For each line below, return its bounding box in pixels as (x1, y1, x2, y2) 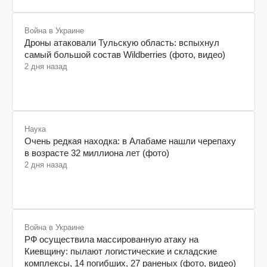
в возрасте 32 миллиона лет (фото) (24, 147, 169, 158)
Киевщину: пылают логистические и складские (24, 246, 217, 256)
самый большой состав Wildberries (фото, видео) (24, 49, 225, 60)
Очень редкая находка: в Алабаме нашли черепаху (24, 135, 236, 146)
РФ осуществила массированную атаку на (24, 234, 198, 244)
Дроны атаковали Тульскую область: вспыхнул (24, 37, 219, 48)
